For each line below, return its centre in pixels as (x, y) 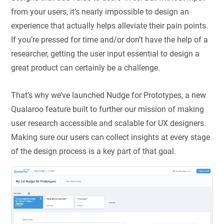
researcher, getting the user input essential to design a (105, 54)
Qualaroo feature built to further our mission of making (108, 109)
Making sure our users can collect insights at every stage (111, 137)
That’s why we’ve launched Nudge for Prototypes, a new (109, 95)
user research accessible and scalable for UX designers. (109, 123)
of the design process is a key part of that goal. (94, 151)
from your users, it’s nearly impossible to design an (100, 12)
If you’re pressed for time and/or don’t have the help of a (110, 40)
